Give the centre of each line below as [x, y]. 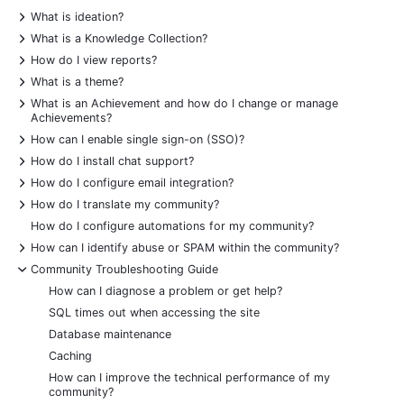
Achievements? [71, 118]
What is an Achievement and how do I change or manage [184, 104]
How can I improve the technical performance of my [189, 378]
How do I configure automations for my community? [172, 226]
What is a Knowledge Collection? [119, 39]
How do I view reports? [94, 60]
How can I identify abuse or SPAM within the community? [185, 248]
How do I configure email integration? [132, 183]
